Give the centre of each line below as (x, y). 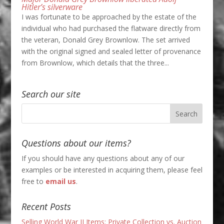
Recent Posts (46, 207)
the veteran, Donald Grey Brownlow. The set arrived (105, 40)
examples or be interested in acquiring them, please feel (112, 170)
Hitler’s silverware (52, 7)
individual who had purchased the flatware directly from (111, 28)
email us (60, 181)
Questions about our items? (76, 143)
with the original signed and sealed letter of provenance (111, 51)
